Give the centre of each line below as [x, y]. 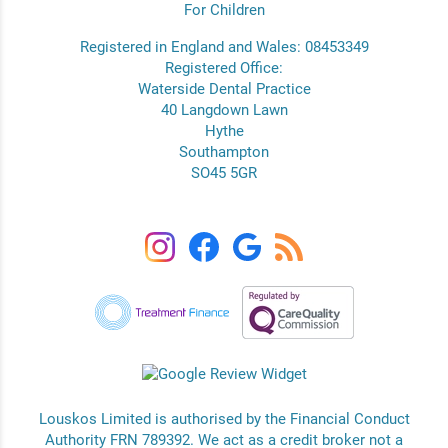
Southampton [224, 152]
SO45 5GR [224, 173]
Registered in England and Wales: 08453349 [224, 47]
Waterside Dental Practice [224, 89]
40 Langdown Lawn [224, 110]
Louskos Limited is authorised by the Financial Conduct [224, 418]
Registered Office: [224, 68]
